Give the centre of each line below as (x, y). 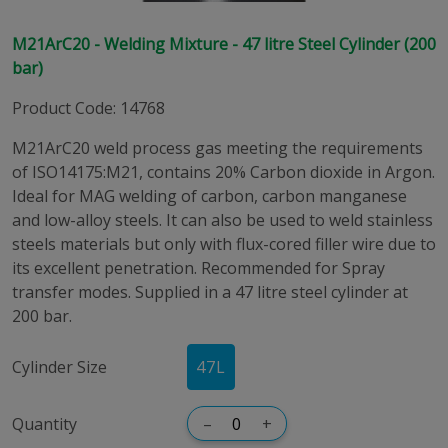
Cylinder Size (59, 367)
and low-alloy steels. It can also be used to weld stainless (222, 220)
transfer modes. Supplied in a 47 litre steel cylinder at (210, 292)
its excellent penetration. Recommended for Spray (198, 268)
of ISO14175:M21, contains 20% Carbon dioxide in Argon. (223, 172)
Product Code (62, 108)
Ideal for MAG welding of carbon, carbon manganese (209, 196)
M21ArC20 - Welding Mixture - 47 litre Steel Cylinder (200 (224, 44)
